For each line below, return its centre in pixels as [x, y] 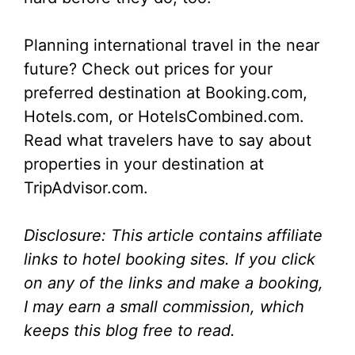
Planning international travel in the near [172, 45]
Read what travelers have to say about [168, 140]
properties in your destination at [144, 164]
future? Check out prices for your [148, 69]
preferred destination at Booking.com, [166, 92]
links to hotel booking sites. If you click [170, 259]
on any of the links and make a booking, [174, 282]
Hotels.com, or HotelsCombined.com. [164, 116]
